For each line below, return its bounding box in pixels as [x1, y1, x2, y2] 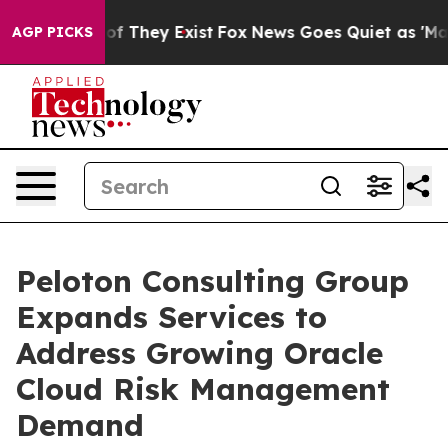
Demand [16, 406, 144, 444]
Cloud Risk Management [16, 370, 390, 408]
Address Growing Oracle [16, 334, 383, 372]
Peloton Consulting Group [16, 262, 409, 300]
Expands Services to [16, 298, 327, 336]
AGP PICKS [12, 23, 93, 41]
